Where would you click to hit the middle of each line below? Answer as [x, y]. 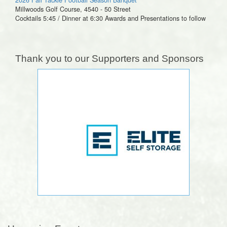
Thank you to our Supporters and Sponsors [109, 58]
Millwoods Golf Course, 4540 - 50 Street [73, 9]
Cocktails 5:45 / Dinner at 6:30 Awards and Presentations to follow [110, 18]
